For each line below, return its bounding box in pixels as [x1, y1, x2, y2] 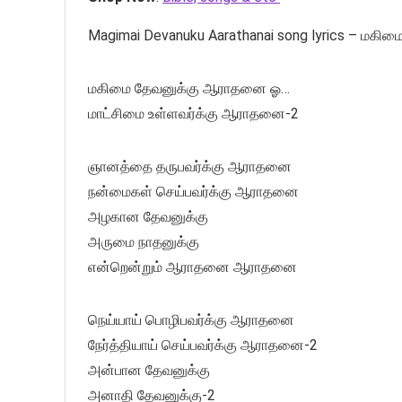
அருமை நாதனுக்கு [88, 232, 199, 250]
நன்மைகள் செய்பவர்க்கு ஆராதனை [88, 182, 299, 200]
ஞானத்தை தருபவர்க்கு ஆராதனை [88, 157, 292, 175]
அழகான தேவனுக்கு [88, 207, 208, 225]
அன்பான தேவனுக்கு [88, 361, 210, 379]
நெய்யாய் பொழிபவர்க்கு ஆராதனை [88, 310, 294, 328]
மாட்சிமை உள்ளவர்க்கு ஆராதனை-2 [88, 104, 299, 122]
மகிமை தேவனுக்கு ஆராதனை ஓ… [88, 79, 290, 97]
